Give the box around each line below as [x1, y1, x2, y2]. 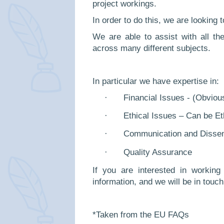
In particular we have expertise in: [92, 76, 219, 86]
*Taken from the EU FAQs [92, 209, 189, 219]
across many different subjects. [92, 43, 210, 53]
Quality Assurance [123, 147, 192, 157]
